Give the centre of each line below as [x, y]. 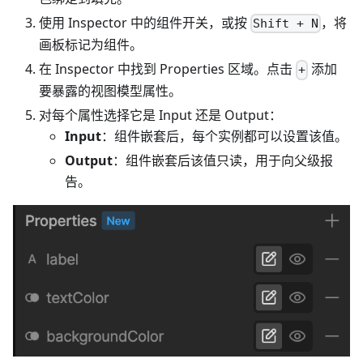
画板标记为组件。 [91, 45]
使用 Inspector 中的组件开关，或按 [145, 23]
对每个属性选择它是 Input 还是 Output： [160, 115]
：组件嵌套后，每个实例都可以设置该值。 [224, 137]
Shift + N [286, 24]
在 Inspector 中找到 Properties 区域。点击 [167, 69]
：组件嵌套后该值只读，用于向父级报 [223, 161]
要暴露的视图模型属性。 [110, 91]
